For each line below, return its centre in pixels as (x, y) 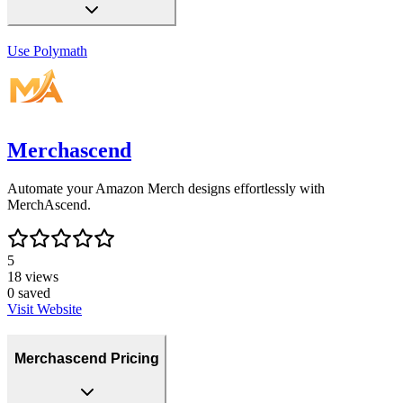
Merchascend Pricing (87, 359)
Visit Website (45, 309)
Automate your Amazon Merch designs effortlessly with (166, 188)
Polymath (60, 51)
